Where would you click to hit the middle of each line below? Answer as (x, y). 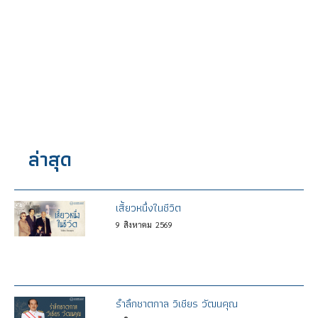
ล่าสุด (50, 159)
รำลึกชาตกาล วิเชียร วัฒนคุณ (176, 304)
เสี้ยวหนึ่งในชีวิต (148, 207)
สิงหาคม (137, 224)
